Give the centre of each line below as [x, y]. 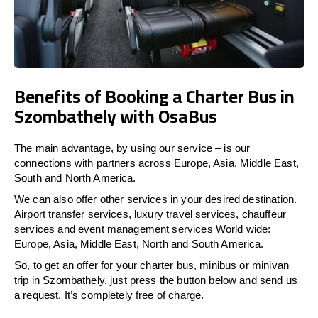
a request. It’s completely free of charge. [109, 295]
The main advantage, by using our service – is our [132, 148]
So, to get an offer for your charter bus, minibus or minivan [152, 265]
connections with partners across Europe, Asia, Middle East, [157, 163]
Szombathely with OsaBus [116, 116]
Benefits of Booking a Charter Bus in [154, 96]
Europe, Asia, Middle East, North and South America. [139, 243]
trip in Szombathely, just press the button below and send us [156, 280]
